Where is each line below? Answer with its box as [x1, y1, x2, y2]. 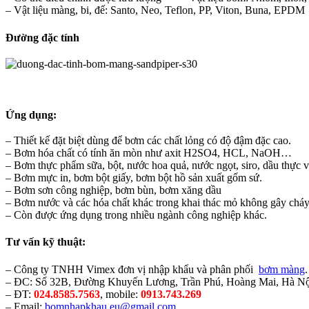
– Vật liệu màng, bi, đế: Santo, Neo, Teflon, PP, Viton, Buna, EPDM [6, 4, 305, 17]
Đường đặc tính [6, 32, 79, 44]
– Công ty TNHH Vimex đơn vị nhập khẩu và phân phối [6, 263, 259, 275]
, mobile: [100, 288, 141, 300]
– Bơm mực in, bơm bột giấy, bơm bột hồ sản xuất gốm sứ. [6, 172, 262, 184]
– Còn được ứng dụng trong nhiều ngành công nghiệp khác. [6, 209, 267, 221]
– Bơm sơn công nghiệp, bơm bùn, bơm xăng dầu [6, 184, 221, 197]
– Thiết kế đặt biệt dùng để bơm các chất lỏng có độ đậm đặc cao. [6, 134, 291, 147]
